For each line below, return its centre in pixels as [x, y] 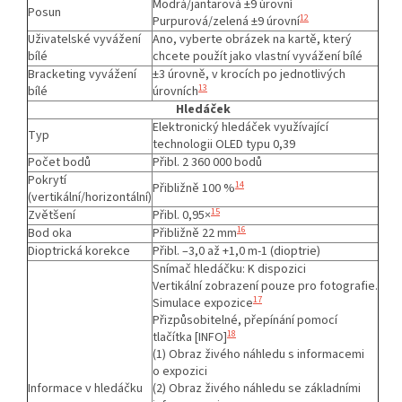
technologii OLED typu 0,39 [224, 144]
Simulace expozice [203, 303]
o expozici [180, 371]
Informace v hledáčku [85, 388]
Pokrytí [47, 180]
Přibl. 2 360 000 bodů [207, 162]
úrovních [175, 91]
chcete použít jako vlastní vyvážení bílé [258, 56]
